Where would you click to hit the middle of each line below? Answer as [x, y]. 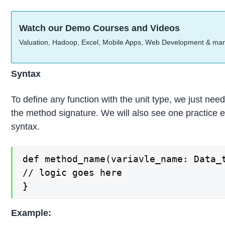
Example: [31, 213]
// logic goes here [73, 173]
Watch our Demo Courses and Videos [100, 28]
